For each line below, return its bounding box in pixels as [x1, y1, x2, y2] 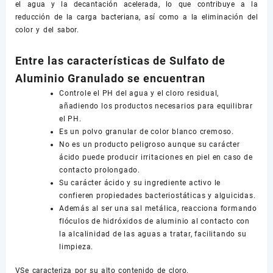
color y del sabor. [15, 26, 79, 34]
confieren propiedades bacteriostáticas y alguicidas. [59, 191, 256, 200]
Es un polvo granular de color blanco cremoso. [59, 127, 234, 136]
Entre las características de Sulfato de [15, 54, 225, 67]
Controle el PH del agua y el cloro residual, [59, 89, 219, 97]
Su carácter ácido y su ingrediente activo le [59, 179, 221, 187]
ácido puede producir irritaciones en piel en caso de [59, 153, 253, 161]
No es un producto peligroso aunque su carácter [59, 140, 240, 149]
